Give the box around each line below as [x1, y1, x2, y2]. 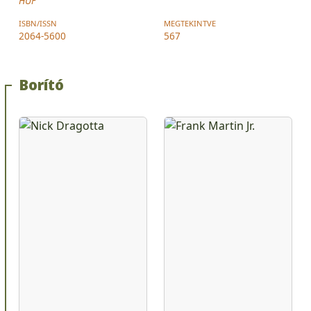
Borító [19, 74, 64, 94]
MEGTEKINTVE [164, 17, 216, 28]
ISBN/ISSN [19, 17, 57, 28]
